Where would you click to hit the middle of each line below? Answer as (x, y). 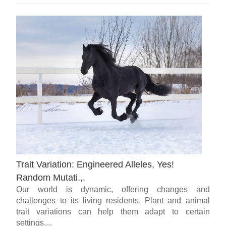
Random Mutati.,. (51, 178)
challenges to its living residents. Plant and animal (113, 201)
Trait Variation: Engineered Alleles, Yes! (95, 165)
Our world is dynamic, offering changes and (113, 190)
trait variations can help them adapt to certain (113, 212)
